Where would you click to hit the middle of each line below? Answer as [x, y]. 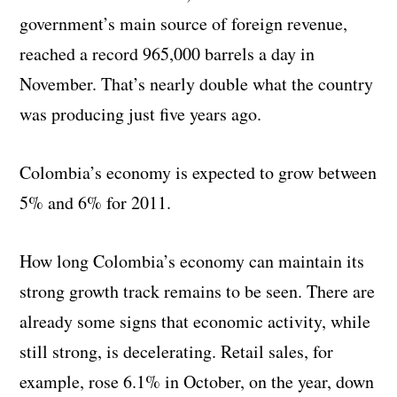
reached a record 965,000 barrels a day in [167, 53]
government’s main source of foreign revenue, [184, 23]
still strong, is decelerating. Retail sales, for [177, 351]
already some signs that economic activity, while [195, 321]
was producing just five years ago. [141, 113]
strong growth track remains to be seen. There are [198, 291]
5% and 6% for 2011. [96, 202]
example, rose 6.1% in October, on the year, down [197, 381]
